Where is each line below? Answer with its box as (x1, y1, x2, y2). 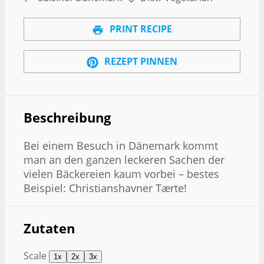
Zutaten (24, 219, 75, 237)
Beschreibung (24, 108, 111, 126)
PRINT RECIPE (107, 22, 172, 36)
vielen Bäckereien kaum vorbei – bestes (24, 167, 219, 181)
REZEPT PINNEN (102, 54, 177, 68)
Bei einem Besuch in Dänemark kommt (24, 138, 218, 153)
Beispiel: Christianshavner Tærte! (24, 181, 187, 196)
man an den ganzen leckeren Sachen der (24, 153, 225, 167)
